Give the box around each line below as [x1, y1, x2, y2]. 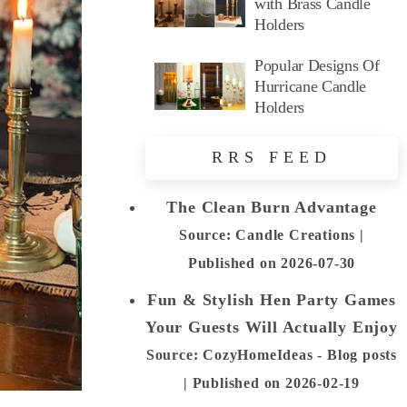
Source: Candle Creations [179, 226, 361, 243]
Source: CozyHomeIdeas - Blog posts [145, 346, 398, 363]
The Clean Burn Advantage [166, 197, 377, 216]
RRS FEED [212, 147, 332, 166]
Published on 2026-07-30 [187, 254, 356, 272]
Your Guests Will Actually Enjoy [145, 317, 398, 336]
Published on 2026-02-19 [192, 374, 360, 392]
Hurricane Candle [254, 76, 367, 95]
